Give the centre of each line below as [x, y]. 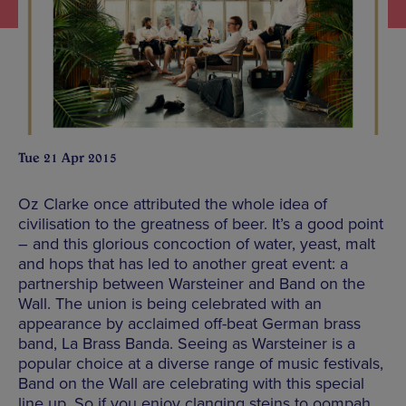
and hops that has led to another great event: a [183, 263]
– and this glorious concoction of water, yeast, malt [197, 243]
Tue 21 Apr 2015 [68, 157]
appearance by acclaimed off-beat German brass [189, 323]
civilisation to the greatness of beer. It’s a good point [201, 223]
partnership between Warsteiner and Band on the [192, 283]
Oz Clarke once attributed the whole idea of [173, 203]
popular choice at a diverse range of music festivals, [201, 363]
